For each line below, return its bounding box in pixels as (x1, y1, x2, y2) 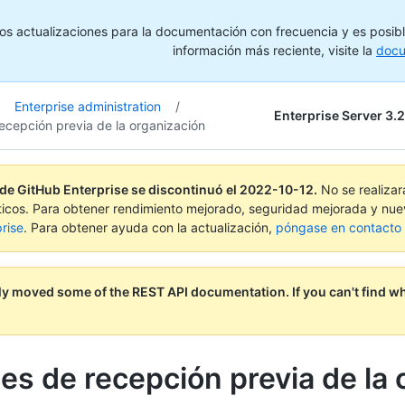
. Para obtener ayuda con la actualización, (24, 220, 276, 235)
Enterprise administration (14, 99, 161, 114)
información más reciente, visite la (173, 42, 376, 58)
